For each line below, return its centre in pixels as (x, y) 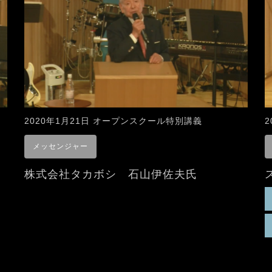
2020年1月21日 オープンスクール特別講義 (113, 121)
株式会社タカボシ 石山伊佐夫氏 (111, 175)
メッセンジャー (60, 147)
